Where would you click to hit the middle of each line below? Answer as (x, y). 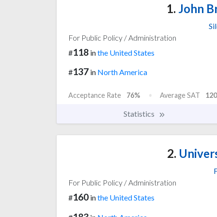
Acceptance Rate (95, 95)
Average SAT (180, 95)
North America (122, 72)
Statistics (140, 114)
